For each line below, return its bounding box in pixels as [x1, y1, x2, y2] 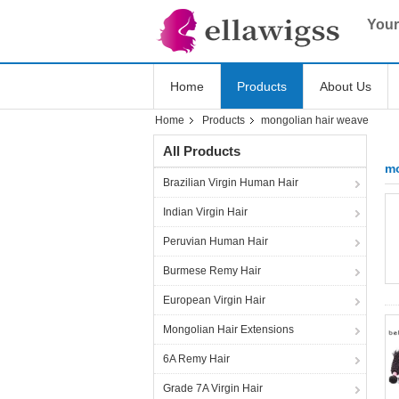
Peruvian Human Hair [163, 235, 268, 248]
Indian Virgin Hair [163, 206, 248, 218]
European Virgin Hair [163, 294, 265, 306]
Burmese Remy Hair [163, 265, 261, 277]
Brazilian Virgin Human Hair [163, 176, 298, 189]
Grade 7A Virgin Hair [163, 382, 263, 395]
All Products [163, 143, 240, 159]
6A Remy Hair [163, 353, 230, 365]
